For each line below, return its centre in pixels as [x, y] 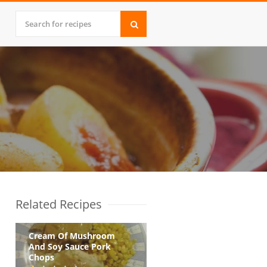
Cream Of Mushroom [72, 236]
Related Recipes [59, 204]
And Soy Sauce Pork [70, 246]
